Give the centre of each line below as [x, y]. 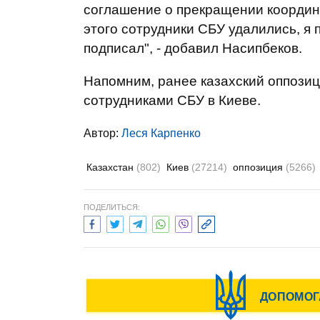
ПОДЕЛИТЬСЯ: [112, 207]
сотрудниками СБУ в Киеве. [172, 100]
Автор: [102, 133]
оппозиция [259, 167]
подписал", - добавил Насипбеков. [193, 48]
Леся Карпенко [161, 133]
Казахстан [111, 167]
